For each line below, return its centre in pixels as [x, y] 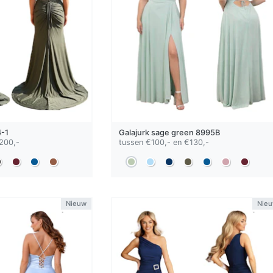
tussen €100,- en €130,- [164, 143]
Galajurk [135, 133]
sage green [172, 133]
